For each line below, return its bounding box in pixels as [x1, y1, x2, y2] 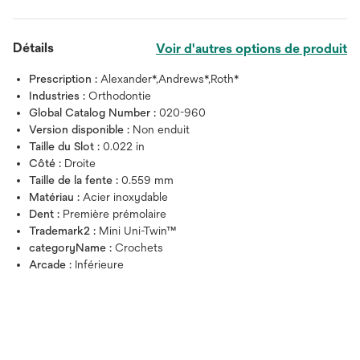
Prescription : [29, 72, 100, 85]
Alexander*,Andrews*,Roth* [100, 72, 239, 85]
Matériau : [29, 190, 83, 203]
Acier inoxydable [83, 190, 168, 203]
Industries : [29, 89, 88, 102]
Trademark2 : [29, 224, 99, 237]
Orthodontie [88, 89, 151, 102]
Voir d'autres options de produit [156, 41, 347, 56]
